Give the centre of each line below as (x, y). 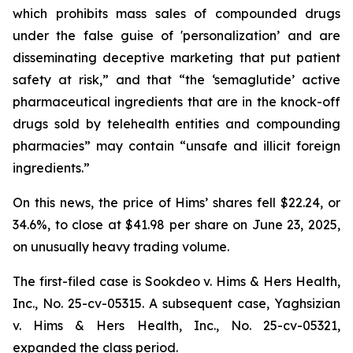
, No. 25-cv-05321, (278, 325)
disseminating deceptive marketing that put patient (176, 58)
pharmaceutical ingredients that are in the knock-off (176, 102)
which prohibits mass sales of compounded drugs (176, 13)
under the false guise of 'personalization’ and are (176, 35)
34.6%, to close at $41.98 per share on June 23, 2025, (176, 225)
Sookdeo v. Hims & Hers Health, (243, 281)
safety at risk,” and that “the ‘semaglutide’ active (176, 80)
